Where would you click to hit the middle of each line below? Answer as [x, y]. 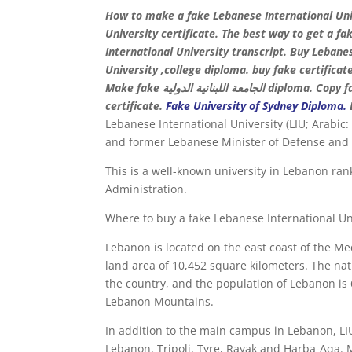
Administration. [147, 189]
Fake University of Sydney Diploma [255, 105]
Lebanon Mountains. [160, 301]
